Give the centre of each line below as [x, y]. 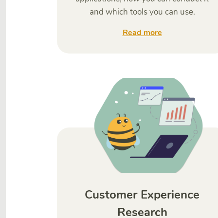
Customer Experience [142, 195]
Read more [142, 33]
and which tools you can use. [142, 12]
